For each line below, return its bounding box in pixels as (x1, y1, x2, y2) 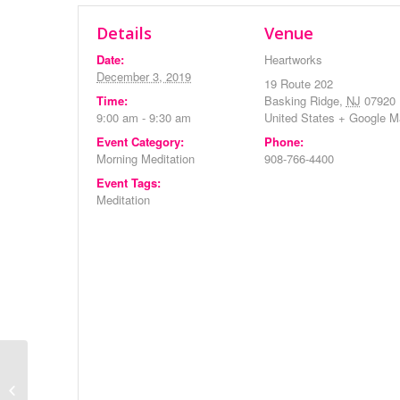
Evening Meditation (31, 380, 130, 397)
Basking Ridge (263, 92, 339, 109)
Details (96, 22, 152, 44)
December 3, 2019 (96, 68, 191, 85)
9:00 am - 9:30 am (96, 109, 191, 126)
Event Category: (96, 133, 184, 150)
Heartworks (263, 51, 322, 68)
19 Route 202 (263, 75, 333, 92)
